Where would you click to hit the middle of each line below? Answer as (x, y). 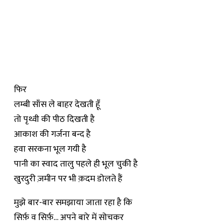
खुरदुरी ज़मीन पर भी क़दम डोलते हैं (68, 179)
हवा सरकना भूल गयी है (50, 149)
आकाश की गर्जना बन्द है (52, 134)
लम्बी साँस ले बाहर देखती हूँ (57, 105)
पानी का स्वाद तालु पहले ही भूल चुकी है (76, 164)
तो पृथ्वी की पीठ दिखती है (54, 119)
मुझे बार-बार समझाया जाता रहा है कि (73, 203)
